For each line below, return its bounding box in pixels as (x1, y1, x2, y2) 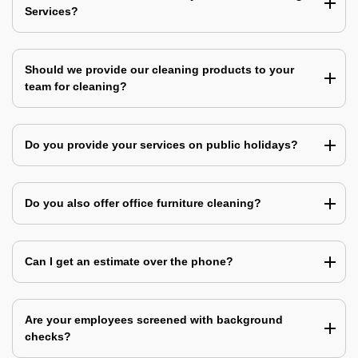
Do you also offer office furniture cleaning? (25, 197, 261, 210)
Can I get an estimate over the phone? (25, 255, 233, 268)
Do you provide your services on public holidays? (25, 138, 298, 152)
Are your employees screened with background (25, 313, 283, 327)
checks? (25, 330, 71, 344)
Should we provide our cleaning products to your (25, 63, 294, 77)
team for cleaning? (25, 80, 127, 93)
